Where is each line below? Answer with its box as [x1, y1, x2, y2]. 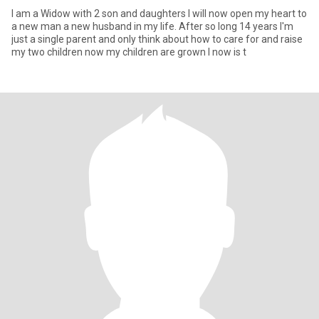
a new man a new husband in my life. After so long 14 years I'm [11, 21, 179, 32]
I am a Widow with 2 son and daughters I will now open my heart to [11, 8, 307, 19]
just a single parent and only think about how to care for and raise [11, 33, 303, 45]
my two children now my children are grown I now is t [11, 46, 246, 58]
